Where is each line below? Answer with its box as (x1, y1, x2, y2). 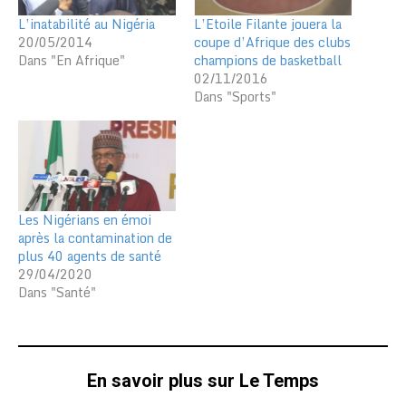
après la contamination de (18, 227, 172, 248)
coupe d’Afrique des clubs (194, 32, 351, 53)
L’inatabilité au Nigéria (18, 14, 155, 35)
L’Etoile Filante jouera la (194, 14, 342, 35)
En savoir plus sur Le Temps (87, 369, 319, 391)
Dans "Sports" (194, 86, 276, 108)
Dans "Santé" (18, 281, 96, 303)
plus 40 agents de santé (18, 245, 161, 266)
